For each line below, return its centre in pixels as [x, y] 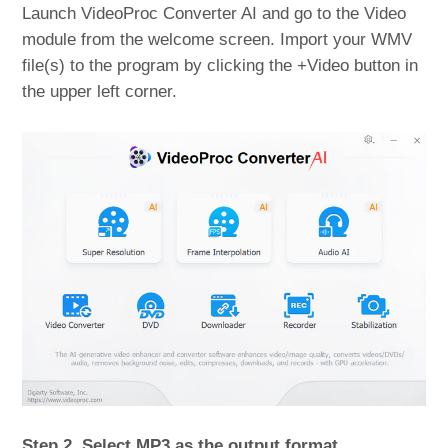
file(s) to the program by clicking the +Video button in [220, 65]
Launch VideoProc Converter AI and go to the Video [214, 13]
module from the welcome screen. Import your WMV [217, 39]
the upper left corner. [100, 91]
